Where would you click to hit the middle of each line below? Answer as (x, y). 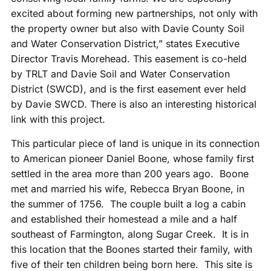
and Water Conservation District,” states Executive (125, 44)
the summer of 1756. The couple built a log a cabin (128, 204)
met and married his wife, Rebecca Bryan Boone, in (127, 188)
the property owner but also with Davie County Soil (127, 29)
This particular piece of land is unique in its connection (135, 143)
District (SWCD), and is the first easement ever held (128, 89)
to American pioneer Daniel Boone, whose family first (132, 158)
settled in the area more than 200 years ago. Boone (129, 173)
